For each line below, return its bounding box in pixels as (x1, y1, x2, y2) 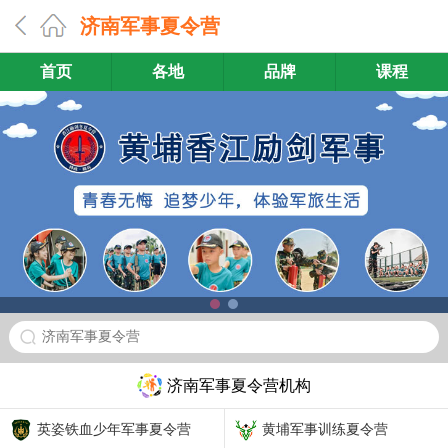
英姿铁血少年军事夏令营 (37, 422, 191, 438)
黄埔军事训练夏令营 (262, 422, 388, 438)
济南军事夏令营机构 (167, 377, 311, 395)
